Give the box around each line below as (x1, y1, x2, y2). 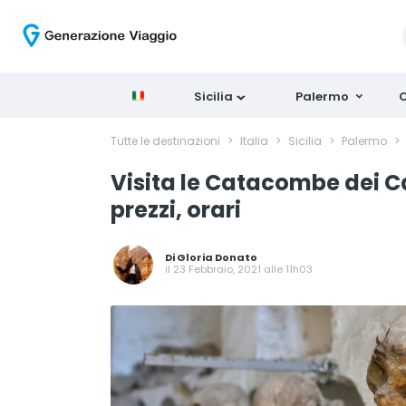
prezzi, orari (111, 195, 241, 225)
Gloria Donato (177, 250, 257, 265)
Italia (240, 133, 271, 149)
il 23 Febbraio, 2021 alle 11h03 (165, 262, 313, 276)
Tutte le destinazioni (111, 133, 223, 149)
